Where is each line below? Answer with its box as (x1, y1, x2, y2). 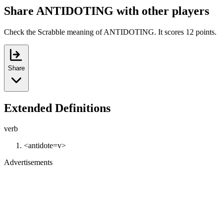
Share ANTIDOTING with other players (4, 4, 209, 17)
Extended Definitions (4, 101, 111, 114)
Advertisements (4, 158, 53, 167)
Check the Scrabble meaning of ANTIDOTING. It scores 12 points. (4, 27, 217, 36)
